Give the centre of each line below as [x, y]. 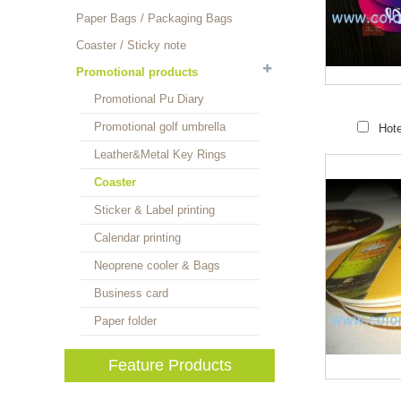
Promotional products [137, 72]
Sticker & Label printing [154, 210]
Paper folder [125, 321]
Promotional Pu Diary [149, 99]
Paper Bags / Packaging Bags [154, 18]
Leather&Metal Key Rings [160, 154]
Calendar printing [137, 238]
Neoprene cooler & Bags [157, 265]
